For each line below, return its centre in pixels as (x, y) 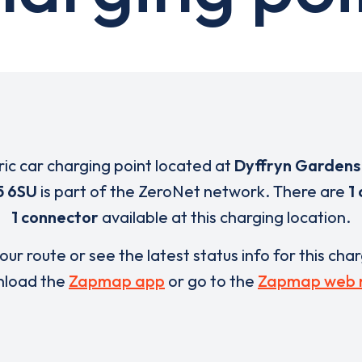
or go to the (211, 281)
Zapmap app (117, 281)
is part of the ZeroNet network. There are (193, 191)
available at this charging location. (225, 217)
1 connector (55, 217)
